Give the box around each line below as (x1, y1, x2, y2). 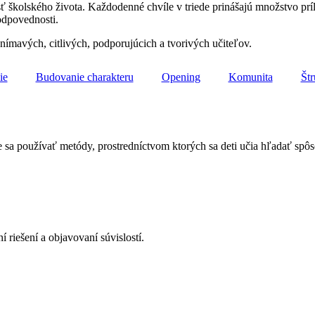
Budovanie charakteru (35, 70, 134, 83)
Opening (161, 70, 200, 83)
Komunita (228, 70, 273, 83)
